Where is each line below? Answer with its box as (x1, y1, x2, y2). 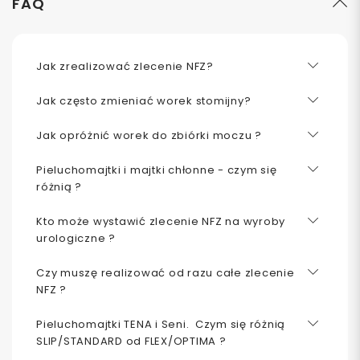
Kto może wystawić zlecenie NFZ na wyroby (36, 213, 285, 229)
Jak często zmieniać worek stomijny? (36, 92, 252, 108)
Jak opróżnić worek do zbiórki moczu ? (36, 127, 262, 143)
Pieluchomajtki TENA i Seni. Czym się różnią (36, 316, 285, 332)
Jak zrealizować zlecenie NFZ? (36, 58, 214, 74)
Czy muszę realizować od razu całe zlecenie (36, 264, 295, 280)
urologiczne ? (36, 230, 116, 246)
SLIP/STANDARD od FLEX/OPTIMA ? (36, 333, 227, 349)
